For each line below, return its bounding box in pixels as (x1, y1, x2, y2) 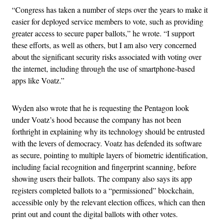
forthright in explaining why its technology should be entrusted (12, 126, 205, 137)
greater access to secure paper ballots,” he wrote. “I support (12, 28, 194, 39)
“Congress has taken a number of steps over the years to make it (12, 4, 208, 15)
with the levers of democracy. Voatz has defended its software (12, 138, 202, 149)
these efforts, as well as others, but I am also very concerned (12, 40, 196, 51)
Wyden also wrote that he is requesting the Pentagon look (12, 103, 189, 113)
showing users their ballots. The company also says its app (12, 173, 192, 184)
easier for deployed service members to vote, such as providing (12, 16, 203, 27)
